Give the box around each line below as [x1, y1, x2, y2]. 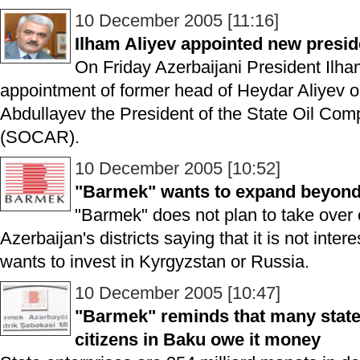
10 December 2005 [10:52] [75, 158, 280, 178]
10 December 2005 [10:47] [75, 283, 280, 303]
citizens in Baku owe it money [75, 329, 321, 350]
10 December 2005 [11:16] [75, 10, 279, 31]
